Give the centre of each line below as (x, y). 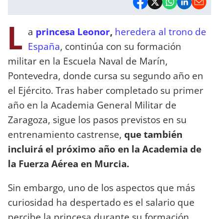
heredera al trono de (161, 31)
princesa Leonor (73, 31)
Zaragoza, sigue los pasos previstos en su (97, 119)
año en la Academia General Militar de (92, 105)
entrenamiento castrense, (66, 134)
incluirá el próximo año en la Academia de (105, 149)
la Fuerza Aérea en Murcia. (68, 163)
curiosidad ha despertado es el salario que (101, 202)
